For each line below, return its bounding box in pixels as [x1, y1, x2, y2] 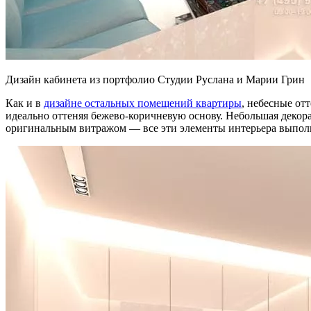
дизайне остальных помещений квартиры [44, 96, 242, 109]
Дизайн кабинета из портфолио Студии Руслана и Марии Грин [6, 73, 305, 85]
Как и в [6, 96, 44, 109]
